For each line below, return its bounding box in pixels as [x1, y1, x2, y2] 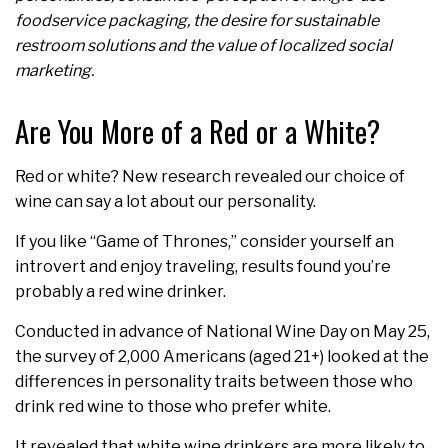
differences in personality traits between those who [15, 372, 413, 392]
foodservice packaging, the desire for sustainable [15, 11, 379, 31]
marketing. [15, 61, 94, 81]
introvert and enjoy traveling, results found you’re [15, 257, 391, 277]
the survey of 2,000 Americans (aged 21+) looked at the [15, 347, 429, 367]
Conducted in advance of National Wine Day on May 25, [15, 322, 430, 342]
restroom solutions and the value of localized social [15, 36, 392, 56]
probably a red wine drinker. [15, 282, 226, 302]
